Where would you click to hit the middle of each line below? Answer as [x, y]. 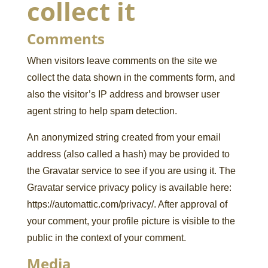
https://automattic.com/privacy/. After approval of [127, 204]
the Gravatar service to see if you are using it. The [131, 171]
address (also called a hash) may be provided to [128, 154]
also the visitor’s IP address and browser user [123, 94]
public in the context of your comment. [106, 238]
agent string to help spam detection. [102, 111]
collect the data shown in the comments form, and [131, 77]
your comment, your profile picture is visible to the [131, 221]
